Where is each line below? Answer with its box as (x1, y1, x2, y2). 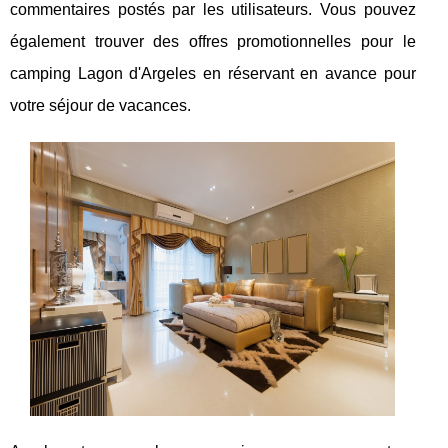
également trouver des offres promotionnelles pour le (10, 32, 416, 50)
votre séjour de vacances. (10, 96, 191, 114)
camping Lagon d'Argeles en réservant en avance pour (10, 64, 416, 82)
